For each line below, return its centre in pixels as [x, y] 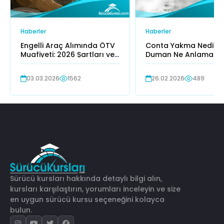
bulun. [21, 210]
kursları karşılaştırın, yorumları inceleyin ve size [95, 189]
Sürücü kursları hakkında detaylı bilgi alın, [86, 179]
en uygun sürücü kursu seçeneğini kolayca [87, 200]
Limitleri [34, 63]
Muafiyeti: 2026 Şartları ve [67, 54]
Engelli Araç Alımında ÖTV [68, 45]
